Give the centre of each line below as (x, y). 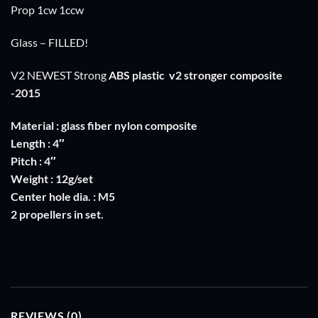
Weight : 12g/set (52, 178)
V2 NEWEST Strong (60, 75)
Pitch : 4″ (33, 160)
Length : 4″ (38, 143)
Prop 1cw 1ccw (47, 10)
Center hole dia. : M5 (63, 196)
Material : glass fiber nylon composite (104, 125)
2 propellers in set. (57, 214)
